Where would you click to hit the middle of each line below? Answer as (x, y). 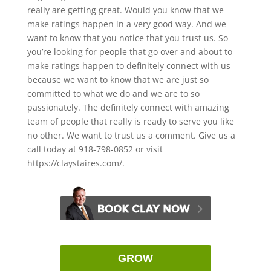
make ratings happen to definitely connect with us (129, 65)
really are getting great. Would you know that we (125, 10)
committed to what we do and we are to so (113, 93)
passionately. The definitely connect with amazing (128, 107)
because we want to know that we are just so (118, 79)
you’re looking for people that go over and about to (129, 51)
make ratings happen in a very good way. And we (126, 24)
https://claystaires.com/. (76, 163)
